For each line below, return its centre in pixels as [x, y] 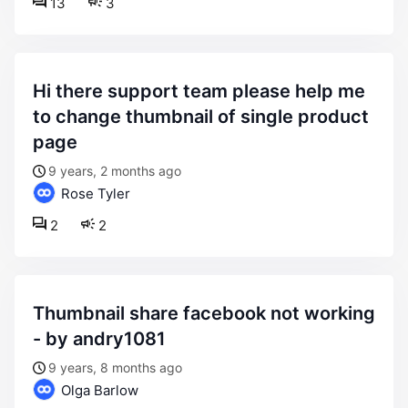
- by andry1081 [99, 339]
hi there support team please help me [40, 91]
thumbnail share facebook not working [39, 313]
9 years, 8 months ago [115, 367]
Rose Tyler [94, 194]
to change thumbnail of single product [201, 117]
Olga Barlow [98, 390]
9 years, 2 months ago [115, 171]
